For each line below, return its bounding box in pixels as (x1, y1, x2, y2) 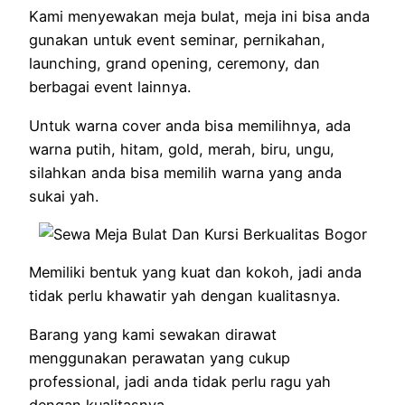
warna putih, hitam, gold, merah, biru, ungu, (29, 139, 334, 158)
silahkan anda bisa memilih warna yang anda (29, 163, 342, 182)
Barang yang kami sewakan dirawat (29, 325, 277, 344)
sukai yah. (29, 186, 99, 205)
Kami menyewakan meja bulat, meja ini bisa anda (29, 7, 370, 26)
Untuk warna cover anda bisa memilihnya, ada (29, 116, 351, 135)
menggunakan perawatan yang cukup (29, 348, 290, 367)
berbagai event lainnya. (29, 78, 191, 97)
